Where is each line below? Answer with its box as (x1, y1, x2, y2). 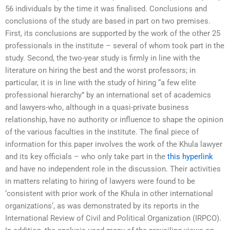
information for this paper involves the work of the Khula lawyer (5, 140, 222, 149)
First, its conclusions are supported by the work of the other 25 (5, 29, 220, 39)
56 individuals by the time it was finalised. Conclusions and (5, 4, 207, 14)
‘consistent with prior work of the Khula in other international (5, 189, 213, 199)
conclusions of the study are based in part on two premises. (5, 16, 210, 26)
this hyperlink (167, 152, 213, 162)
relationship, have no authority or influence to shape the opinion (5, 115, 223, 125)
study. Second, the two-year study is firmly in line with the (5, 53, 200, 63)
